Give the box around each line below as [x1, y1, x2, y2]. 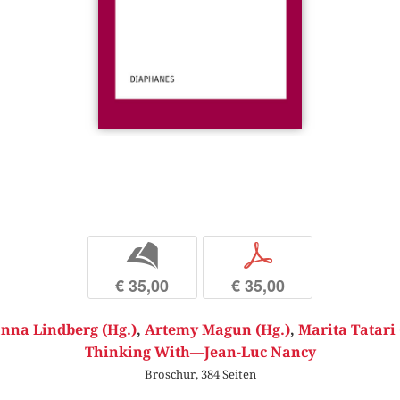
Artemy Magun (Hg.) [144, 321, 290, 339]
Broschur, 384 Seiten [144, 367, 256, 382]
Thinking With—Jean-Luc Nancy [84, 344, 316, 362]
